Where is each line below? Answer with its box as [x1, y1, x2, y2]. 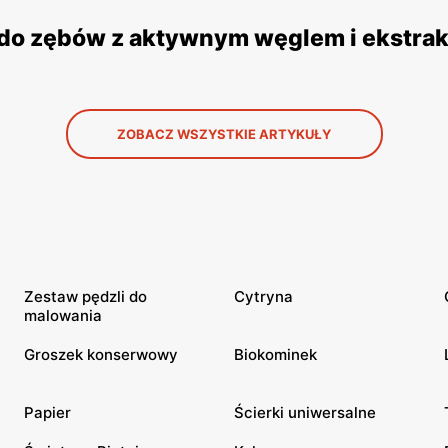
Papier [24, 403, 71, 422]
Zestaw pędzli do [24, 287, 147, 306]
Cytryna [234, 287, 293, 306]
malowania [24, 306, 102, 325]
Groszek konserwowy [24, 345, 178, 364]
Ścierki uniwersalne [234, 403, 376, 422]
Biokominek [234, 345, 317, 364]
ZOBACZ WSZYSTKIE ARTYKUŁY [117, 126, 331, 142]
